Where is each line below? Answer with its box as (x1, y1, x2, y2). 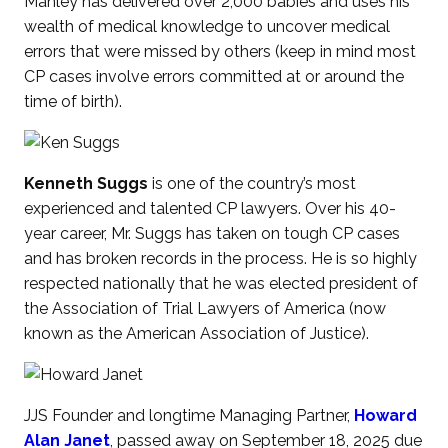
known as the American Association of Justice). (24, 324, 370, 344)
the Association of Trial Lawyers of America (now (24, 299, 387, 319)
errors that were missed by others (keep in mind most (24, 42, 417, 62)
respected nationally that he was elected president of (24, 274, 419, 294)
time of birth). (24, 92, 123, 112)
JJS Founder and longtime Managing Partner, (24, 406, 355, 426)
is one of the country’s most (148, 174, 357, 194)
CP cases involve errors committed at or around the (24, 67, 405, 87)
